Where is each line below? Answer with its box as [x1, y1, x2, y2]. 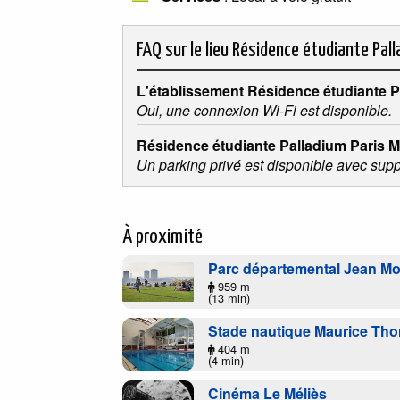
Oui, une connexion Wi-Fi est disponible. [137, 99, 392, 121]
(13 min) [208, 288, 250, 306]
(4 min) [208, 351, 244, 369]
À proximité [122, 226, 203, 247]
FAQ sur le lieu [137, 39, 232, 61]
